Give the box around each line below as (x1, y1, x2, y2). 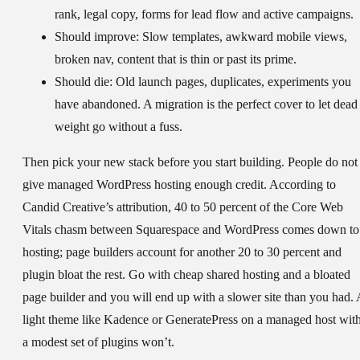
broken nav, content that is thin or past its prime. (55, 52, 297, 67)
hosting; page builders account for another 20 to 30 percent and (22, 245, 342, 260)
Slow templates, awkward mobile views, (139, 30, 347, 44)
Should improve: (55, 30, 139, 44)
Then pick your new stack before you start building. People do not (22, 155, 358, 170)
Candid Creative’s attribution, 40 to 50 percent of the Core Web (22, 200, 343, 215)
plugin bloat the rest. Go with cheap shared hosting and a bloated (22, 268, 350, 282)
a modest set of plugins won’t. (22, 335, 174, 350)
